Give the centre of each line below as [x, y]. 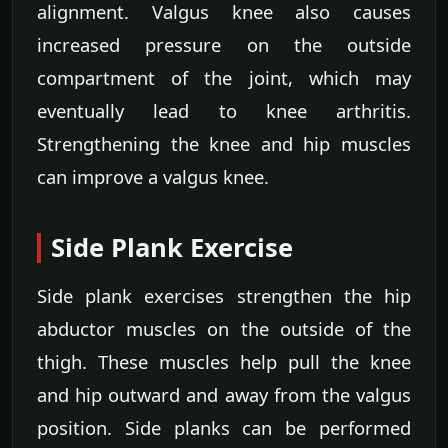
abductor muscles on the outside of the [224, 329]
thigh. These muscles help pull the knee [224, 362]
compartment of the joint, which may [224, 78]
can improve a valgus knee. [153, 177]
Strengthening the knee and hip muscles [224, 144]
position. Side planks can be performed [224, 428]
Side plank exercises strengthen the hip [224, 296]
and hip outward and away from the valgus [224, 395]
